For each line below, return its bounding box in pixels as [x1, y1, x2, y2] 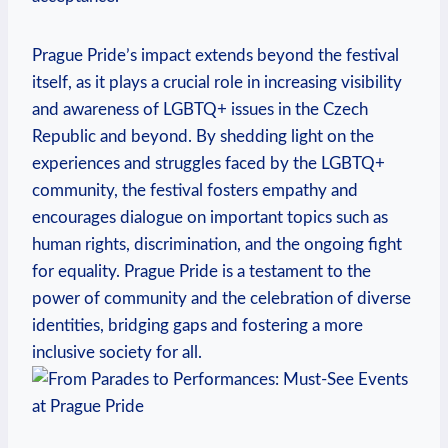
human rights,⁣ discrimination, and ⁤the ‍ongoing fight [32, 235, 402, 253]
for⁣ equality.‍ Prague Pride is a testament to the [32, 262, 371, 280]
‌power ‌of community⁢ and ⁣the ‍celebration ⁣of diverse [32, 289, 411, 307]
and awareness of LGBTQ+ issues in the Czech [32, 100, 368, 118]
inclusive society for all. [32, 343, 202, 361]
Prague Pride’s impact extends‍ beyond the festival [32, 46, 399, 64]
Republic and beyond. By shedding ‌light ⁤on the [32, 127, 374, 145]
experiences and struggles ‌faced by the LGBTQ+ [32, 154, 385, 172]
